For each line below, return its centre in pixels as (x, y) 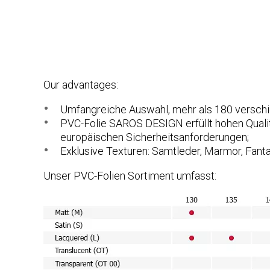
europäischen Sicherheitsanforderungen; (155, 137)
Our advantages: (81, 84)
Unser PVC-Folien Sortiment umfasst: (130, 175)
